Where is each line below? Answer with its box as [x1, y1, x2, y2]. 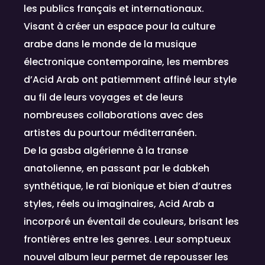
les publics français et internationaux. [24, 1, 204, 15]
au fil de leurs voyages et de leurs [24, 90, 183, 104]
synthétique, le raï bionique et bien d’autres [24, 179, 232, 193]
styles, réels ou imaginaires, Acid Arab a [24, 196, 214, 211]
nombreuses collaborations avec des [24, 108, 203, 122]
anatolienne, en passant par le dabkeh [24, 161, 209, 175]
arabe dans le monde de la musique [24, 37, 196, 51]
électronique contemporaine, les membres [24, 54, 229, 69]
